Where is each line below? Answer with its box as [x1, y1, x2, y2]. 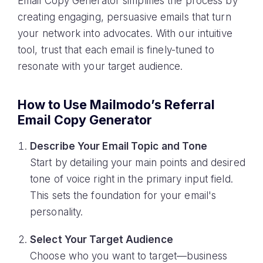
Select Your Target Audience [30, 233, 173, 245]
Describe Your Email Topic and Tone [30, 140, 208, 153]
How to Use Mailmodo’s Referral [18, 96, 215, 112]
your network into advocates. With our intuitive [18, 27, 232, 39]
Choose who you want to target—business [30, 249, 227, 262]
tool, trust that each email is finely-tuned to [18, 43, 214, 56]
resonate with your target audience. [18, 60, 183, 72]
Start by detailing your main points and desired [30, 157, 245, 169]
